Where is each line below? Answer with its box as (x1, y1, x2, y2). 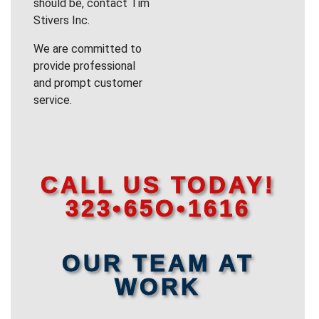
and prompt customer (33, 76, 142, 90)
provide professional (33, 59, 135, 73)
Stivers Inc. (33, 14, 90, 28)
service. (33, 93, 72, 108)
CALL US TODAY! (40, 172, 276, 199)
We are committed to (33, 42, 142, 56)
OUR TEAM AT (61, 250, 254, 277)
